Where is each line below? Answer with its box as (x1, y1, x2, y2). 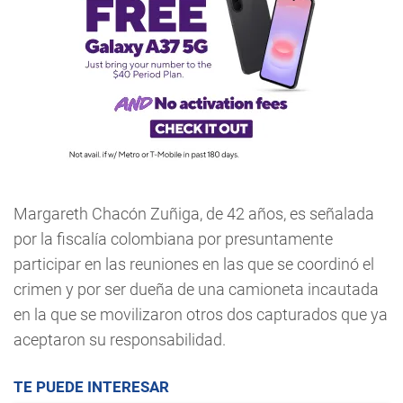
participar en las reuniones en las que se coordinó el (13, 255, 374, 273)
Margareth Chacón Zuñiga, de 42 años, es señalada (13, 204, 374, 223)
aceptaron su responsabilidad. (13, 330, 226, 349)
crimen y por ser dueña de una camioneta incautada (13, 280, 379, 299)
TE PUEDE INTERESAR (13, 378, 169, 396)
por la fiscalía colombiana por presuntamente (13, 229, 333, 248)
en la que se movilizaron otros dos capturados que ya (13, 305, 388, 324)
